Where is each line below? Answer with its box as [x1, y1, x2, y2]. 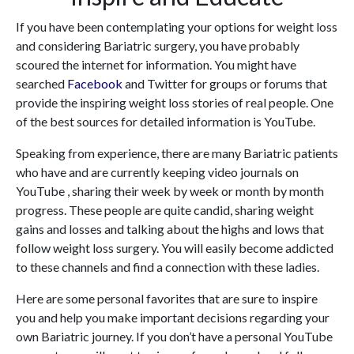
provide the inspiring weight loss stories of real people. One [16, 95, 333, 111]
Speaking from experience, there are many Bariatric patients [16, 145, 338, 161]
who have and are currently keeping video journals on [16, 164, 299, 180]
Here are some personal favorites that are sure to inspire [16, 291, 318, 307]
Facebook [67, 76, 122, 92]
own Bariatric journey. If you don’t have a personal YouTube [16, 329, 333, 345]
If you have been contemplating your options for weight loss [16, 19, 337, 35]
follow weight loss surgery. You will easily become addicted [16, 240, 333, 256]
